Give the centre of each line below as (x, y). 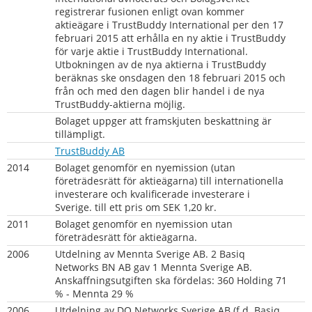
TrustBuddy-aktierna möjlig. (120, 104)
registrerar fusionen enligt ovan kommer (150, 11)
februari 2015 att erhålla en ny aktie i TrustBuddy (170, 38)
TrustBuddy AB (90, 150)
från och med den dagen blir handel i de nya (160, 91)
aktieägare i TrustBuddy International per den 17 (169, 24)
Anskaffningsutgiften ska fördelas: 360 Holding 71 (171, 280)
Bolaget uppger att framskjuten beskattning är (163, 120)
